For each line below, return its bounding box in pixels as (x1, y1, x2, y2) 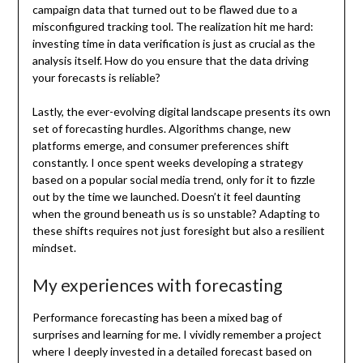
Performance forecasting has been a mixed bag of (32, 310, 282, 324)
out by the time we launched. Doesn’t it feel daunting (32, 189, 301, 203)
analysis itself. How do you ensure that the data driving (32, 53, 309, 67)
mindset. (32, 240, 76, 254)
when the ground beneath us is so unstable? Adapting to (32, 206, 320, 220)
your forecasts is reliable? (32, 70, 160, 84)
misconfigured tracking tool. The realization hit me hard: (32, 19, 314, 33)
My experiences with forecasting (32, 274, 282, 295)
